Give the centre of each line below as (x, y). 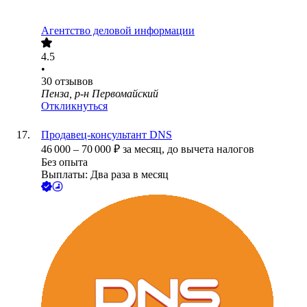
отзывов (74, 82)
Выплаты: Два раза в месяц (105, 175)
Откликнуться (74, 106)
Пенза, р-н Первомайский (100, 94)
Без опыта (64, 162)
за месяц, (145, 149)
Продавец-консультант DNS (107, 135)
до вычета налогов (211, 149)
